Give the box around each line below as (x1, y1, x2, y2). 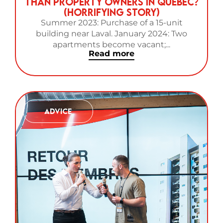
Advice (44, 106, 72, 115)
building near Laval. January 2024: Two (36, 28, 187, 38)
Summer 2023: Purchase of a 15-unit (40, 17, 183, 27)
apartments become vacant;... (53, 39, 170, 49)
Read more (89, 48, 134, 58)
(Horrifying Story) (64, 6, 159, 18)
